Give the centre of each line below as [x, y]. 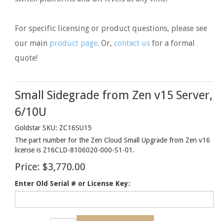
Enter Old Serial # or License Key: [73, 184]
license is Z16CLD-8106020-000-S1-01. [75, 150]
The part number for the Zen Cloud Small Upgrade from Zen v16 [112, 140]
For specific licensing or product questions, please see [111, 28]
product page [74, 43]
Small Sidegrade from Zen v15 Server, [114, 95]
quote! [26, 58]
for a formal [172, 43]
